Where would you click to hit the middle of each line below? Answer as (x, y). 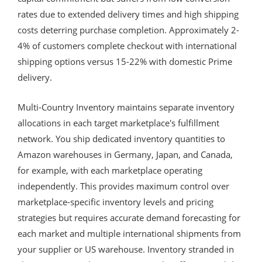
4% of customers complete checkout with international (127, 45)
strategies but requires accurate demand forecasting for (129, 217)
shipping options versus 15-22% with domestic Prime (125, 61)
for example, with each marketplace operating (110, 170)
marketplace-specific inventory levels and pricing (116, 201)
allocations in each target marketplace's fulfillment (118, 123)
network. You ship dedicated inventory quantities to (121, 138)
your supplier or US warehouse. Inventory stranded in (126, 249)
